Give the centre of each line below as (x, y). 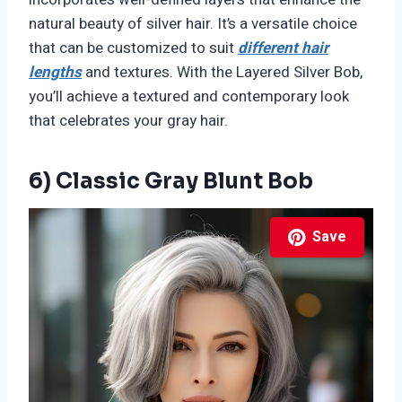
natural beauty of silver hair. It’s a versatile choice (193, 24)
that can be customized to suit (133, 48)
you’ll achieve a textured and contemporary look (189, 97)
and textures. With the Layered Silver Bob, (222, 73)
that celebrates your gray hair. (128, 121)
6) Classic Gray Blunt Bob (171, 182)
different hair (283, 48)
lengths (55, 73)
